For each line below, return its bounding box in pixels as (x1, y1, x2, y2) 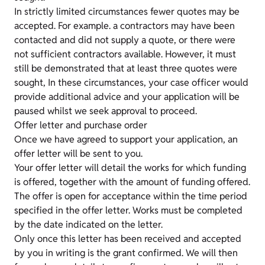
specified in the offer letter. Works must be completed (14, 204, 243, 216)
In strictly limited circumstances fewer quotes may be (14, 5, 240, 18)
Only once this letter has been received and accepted (14, 232, 241, 245)
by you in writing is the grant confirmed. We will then (14, 247, 238, 259)
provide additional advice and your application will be (14, 91, 240, 103)
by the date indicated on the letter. (14, 218, 163, 231)
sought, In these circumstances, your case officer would (14, 76, 248, 89)
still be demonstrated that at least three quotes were (14, 62, 237, 75)
